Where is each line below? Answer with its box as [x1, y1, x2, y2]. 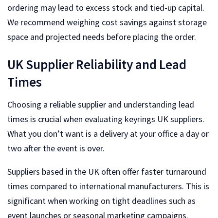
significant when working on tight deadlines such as [7, 195, 196, 206]
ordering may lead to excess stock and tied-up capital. [7, 2, 204, 14]
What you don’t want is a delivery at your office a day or [7, 127, 209, 139]
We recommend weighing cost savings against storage [7, 17, 207, 28]
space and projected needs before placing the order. [7, 31, 196, 43]
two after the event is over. [7, 142, 105, 154]
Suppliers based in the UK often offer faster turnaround [7, 165, 206, 177]
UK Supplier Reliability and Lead [7, 55, 186, 73]
